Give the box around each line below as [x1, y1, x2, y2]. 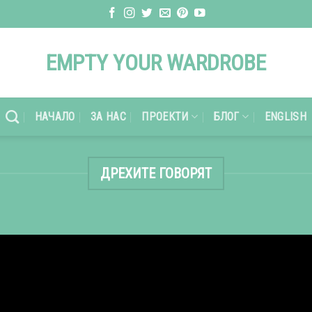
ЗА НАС [91, 109, 126, 123]
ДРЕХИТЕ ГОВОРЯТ [100, 165, 212, 182]
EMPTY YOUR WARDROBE [46, 49, 266, 76]
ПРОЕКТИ [141, 109, 189, 123]
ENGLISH [264, 109, 306, 123]
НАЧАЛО [34, 109, 75, 123]
